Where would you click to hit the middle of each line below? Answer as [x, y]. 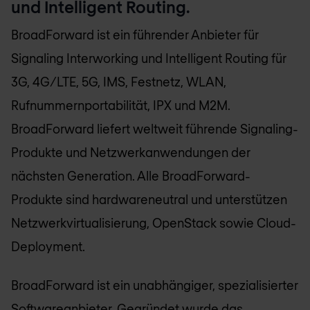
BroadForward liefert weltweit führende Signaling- [155, 128]
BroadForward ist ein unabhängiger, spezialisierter [155, 285]
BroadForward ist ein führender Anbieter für [135, 34]
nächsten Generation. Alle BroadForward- [131, 175]
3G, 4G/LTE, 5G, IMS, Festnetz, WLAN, [119, 81]
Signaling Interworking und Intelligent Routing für [149, 58]
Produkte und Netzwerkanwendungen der [131, 152]
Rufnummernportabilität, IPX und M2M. [121, 105]
